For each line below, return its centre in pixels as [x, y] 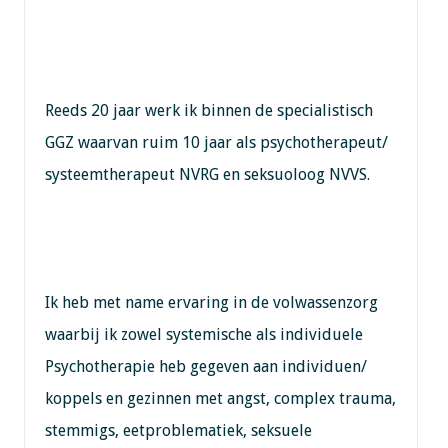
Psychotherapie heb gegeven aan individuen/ [205, 366]
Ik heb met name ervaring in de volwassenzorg [211, 302]
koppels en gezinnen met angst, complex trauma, [220, 398]
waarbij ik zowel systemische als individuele [203, 334]
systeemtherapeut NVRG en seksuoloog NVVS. [207, 174]
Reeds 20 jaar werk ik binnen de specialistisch [208, 110]
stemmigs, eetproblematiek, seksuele [178, 430]
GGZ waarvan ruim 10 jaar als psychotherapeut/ [216, 142]
